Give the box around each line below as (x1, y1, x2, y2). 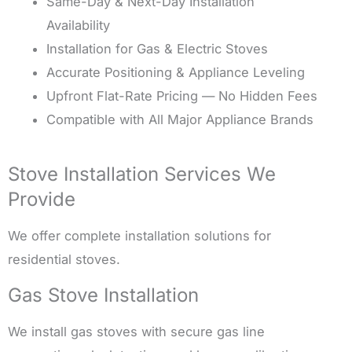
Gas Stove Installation (8, 284, 199, 307)
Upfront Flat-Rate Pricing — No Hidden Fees (46, 87, 318, 104)
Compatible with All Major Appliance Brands (46, 111, 314, 127)
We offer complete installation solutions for (8, 228, 271, 244)
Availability (46, 16, 111, 33)
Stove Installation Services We (8, 163, 276, 186)
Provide (8, 188, 75, 211)
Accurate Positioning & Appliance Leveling (46, 64, 306, 80)
